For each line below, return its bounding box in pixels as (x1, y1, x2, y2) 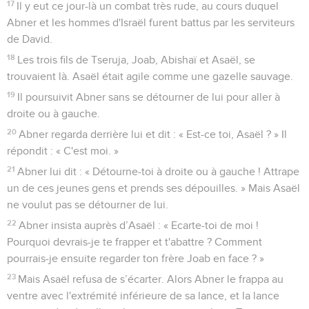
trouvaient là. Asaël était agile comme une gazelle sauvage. (7, 71, 293, 83)
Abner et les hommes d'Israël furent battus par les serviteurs (7, 17, 295, 29)
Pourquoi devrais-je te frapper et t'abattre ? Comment (7, 237, 262, 248)
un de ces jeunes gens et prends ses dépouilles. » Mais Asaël (7, 183, 300, 195)
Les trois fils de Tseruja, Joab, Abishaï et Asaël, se (17, 54, 256, 66)
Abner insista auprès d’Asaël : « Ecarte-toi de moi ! (19, 220, 259, 232)
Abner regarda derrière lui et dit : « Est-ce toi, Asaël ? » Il (19, 129, 288, 141)
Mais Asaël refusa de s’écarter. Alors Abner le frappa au (18, 274, 284, 286)
